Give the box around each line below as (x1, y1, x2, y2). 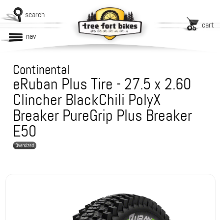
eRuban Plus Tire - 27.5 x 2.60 (13, 74, 192, 94)
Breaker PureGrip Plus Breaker (13, 106, 192, 126)
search (25, 9, 45, 20)
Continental (13, 61, 70, 78)
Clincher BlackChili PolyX (13, 90, 161, 110)
